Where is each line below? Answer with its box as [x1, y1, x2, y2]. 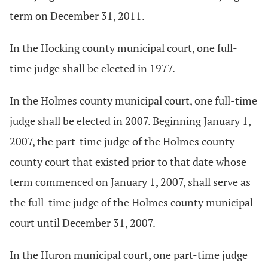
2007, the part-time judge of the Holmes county [10, 134, 234, 148]
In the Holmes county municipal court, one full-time [10, 93, 257, 108]
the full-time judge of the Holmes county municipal [10, 195, 253, 209]
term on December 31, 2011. [10, 8, 145, 23]
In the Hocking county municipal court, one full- [10, 41, 237, 55]
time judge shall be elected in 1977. [10, 61, 175, 75]
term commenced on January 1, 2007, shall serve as [10, 175, 251, 189]
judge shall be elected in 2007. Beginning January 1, [10, 114, 251, 128]
